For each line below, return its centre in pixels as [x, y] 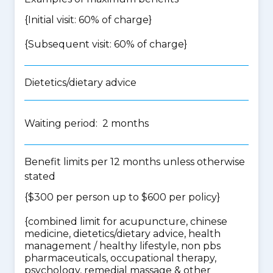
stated [40, 176]
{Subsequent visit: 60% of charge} [106, 44]
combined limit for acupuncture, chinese [128, 222]
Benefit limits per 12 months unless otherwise [135, 162]
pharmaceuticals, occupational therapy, [120, 258]
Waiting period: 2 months [87, 123]
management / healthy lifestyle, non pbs [122, 246]
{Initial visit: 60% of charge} [88, 20]
